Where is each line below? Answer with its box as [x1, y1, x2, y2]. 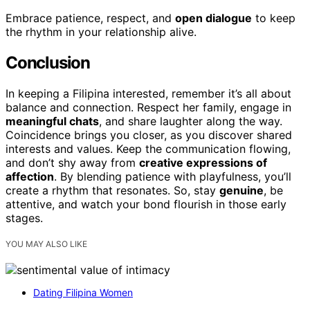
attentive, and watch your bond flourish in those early [6, 197, 286, 212]
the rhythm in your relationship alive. [6, 25, 197, 39]
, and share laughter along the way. [99, 114, 282, 129]
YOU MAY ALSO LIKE [6, 239, 87, 250]
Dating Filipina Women [33, 286, 133, 299]
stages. [6, 211, 43, 226]
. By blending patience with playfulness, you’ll [54, 170, 291, 184]
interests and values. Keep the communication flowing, [6, 142, 291, 156]
